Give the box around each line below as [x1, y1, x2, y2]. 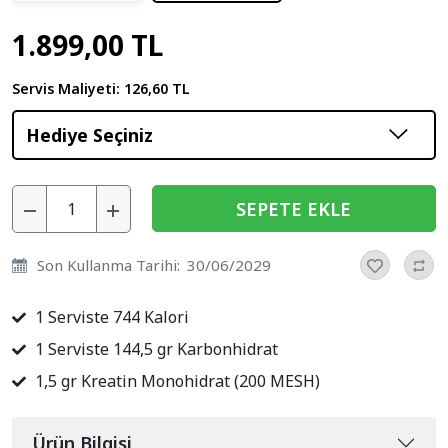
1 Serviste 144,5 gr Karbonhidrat [31, 337, 278, 360]
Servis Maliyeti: [12, 79, 124, 99]
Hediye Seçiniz [25, 122, 153, 147]
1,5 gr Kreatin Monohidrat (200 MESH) [31, 369, 320, 392]
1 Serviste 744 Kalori [31, 305, 189, 328]
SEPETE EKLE [236, 196, 352, 221]
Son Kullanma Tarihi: [37, 255, 180, 276]
